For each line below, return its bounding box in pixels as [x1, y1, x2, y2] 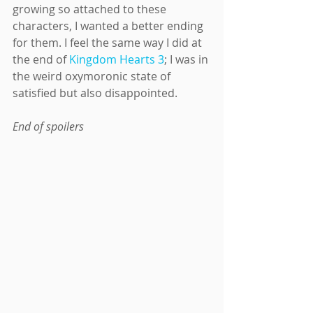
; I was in [164, 51, 211, 67]
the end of [13, 51, 69, 67]
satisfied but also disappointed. [13, 85, 177, 101]
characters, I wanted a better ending [13, 17, 206, 34]
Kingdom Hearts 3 [69, 51, 164, 67]
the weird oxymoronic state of [13, 68, 173, 84]
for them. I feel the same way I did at [13, 34, 205, 50]
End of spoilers [13, 118, 84, 134]
